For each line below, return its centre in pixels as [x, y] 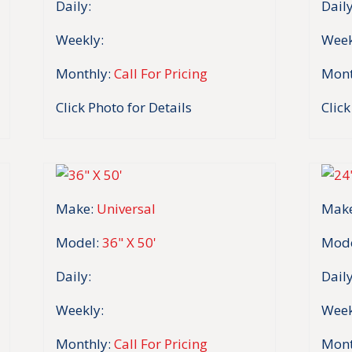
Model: [77, 243]
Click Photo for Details [124, 107]
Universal [126, 209]
